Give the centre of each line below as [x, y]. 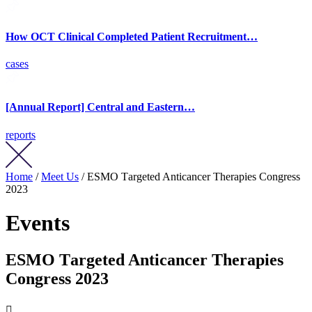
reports [21, 134]
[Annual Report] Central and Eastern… [100, 107]
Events [38, 223]
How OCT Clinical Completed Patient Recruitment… [132, 36]
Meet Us [60, 176]
